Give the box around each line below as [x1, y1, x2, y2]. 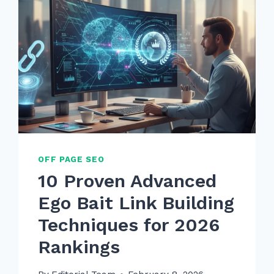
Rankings [38, 235, 120, 257]
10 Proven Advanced [38, 169, 217, 191]
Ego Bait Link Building [38, 191, 235, 213]
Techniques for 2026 [38, 213, 220, 235]
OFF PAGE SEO [38, 155, 105, 165]
